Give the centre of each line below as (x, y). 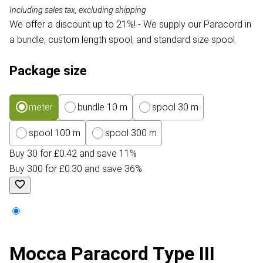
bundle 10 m (102, 107)
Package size (48, 71)
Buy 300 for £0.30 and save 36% (76, 169)
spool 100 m (55, 133)
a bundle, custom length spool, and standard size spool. (123, 40)
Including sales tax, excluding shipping (78, 11)
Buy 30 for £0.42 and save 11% (73, 154)
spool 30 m (175, 107)
